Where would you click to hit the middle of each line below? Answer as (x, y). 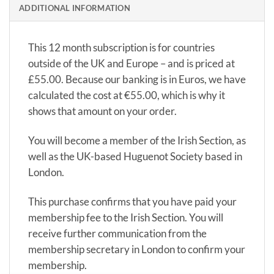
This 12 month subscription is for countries (121, 48)
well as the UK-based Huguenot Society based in (135, 156)
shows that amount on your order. (102, 111)
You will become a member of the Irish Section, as (137, 140)
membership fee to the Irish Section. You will (126, 217)
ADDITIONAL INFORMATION (75, 8)
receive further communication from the (117, 233)
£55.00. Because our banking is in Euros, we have (137, 80)
